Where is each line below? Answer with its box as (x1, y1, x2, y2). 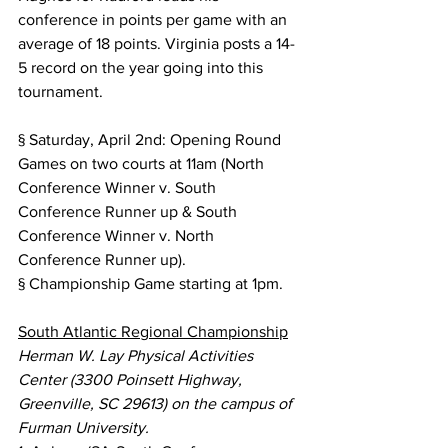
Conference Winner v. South (18, 179, 220, 196)
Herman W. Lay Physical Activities (18, 347, 257, 364)
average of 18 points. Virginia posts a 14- (18, 35, 295, 52)
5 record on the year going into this (18, 59, 267, 76)
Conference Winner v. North (18, 227, 218, 244)
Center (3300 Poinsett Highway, (18, 371, 246, 388)
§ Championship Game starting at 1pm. (18, 275, 283, 292)
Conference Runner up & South (18, 203, 241, 220)
